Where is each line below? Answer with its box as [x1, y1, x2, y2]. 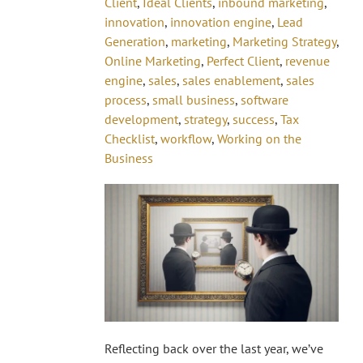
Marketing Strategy [233, 33, 336, 50]
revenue [285, 53, 330, 70]
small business [152, 92, 235, 109]
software [241, 92, 288, 109]
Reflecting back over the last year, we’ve [105, 340, 323, 357]
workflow [160, 130, 211, 147]
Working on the [217, 130, 301, 147]
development [105, 111, 178, 128]
